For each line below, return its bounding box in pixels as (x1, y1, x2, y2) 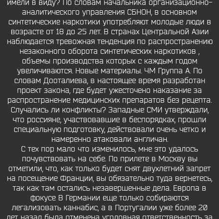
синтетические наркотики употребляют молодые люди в (8, 17, 211, 27)
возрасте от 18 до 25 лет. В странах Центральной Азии (10, 27, 209, 37)
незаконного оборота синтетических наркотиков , (20, 46, 199, 56)
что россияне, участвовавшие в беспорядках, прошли (13, 115, 206, 125)
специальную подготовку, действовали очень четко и (13, 125, 206, 134)
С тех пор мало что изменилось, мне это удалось (21, 144, 198, 154)
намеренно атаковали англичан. (51, 134, 168, 144)
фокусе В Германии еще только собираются (30, 193, 189, 203)
